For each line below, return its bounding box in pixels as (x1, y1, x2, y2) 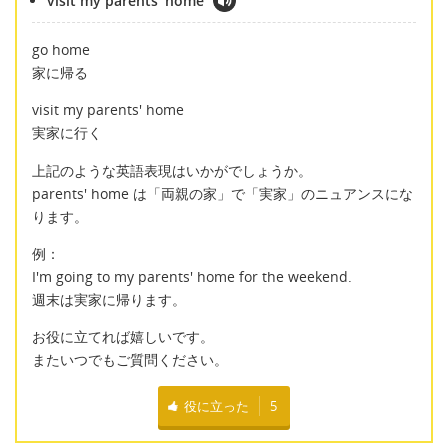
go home (32, 39, 90, 59)
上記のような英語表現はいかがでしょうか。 (32, 160, 312, 180)
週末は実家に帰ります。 (32, 290, 186, 309)
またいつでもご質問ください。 (32, 350, 228, 370)
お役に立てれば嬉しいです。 (32, 327, 214, 347)
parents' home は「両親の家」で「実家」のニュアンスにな (32, 183, 413, 203)
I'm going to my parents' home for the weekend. (32, 267, 352, 286)
